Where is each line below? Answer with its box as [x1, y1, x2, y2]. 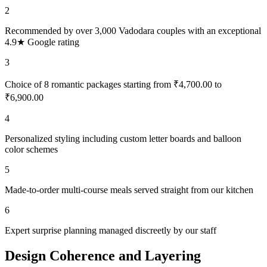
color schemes [5, 144, 58, 154]
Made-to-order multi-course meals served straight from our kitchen [5, 184, 253, 195]
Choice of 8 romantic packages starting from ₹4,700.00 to [5, 79, 222, 89]
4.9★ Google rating [5, 36, 79, 47]
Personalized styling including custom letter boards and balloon [5, 133, 241, 144]
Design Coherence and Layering [5, 247, 201, 263]
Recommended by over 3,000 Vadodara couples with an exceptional [5, 25, 261, 36]
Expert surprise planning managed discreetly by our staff [5, 225, 216, 235]
